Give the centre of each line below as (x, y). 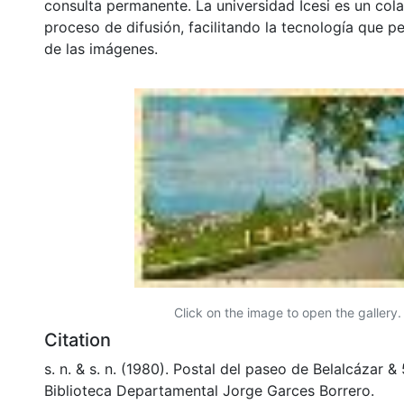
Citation (78, 340)
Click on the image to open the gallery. (288, 312)
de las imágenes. (101, 48)
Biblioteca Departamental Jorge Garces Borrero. (209, 390)
